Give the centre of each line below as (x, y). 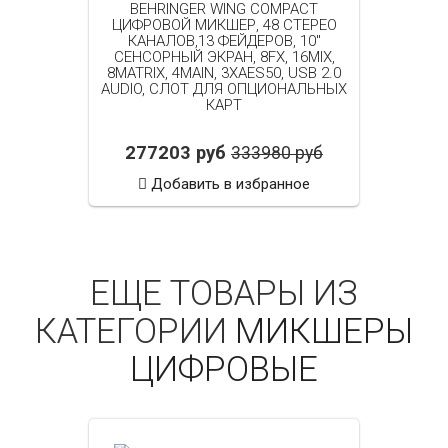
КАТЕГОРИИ (135, 330)
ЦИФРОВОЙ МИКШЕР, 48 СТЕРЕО (224, 25)
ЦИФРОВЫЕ (224, 368)
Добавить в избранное (230, 184)
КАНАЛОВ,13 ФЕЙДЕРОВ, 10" (224, 41)
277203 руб (175, 153)
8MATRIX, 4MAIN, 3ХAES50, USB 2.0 (224, 73)
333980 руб (277, 153)
